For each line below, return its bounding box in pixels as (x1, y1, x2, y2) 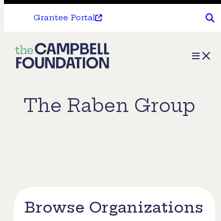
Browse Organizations (24, 198, 203, 217)
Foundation (15, 81, 80, 97)
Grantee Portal (34, 13, 95, 22)
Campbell (15, 63, 72, 78)
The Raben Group (24, 94, 195, 117)
